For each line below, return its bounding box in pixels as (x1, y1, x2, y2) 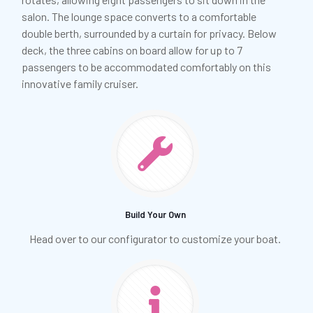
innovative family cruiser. (22, 76, 138, 90)
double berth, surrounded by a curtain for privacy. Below (22, 26, 277, 40)
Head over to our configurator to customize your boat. (29, 231, 281, 245)
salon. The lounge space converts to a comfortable (22, 9, 256, 23)
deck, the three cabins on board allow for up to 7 (22, 43, 242, 57)
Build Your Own (124, 208, 186, 220)
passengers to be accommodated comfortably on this (22, 59, 271, 73)
